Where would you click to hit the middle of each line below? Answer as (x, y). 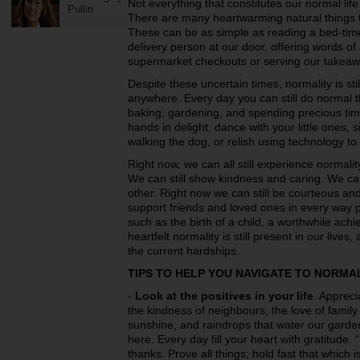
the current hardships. (184, 251)
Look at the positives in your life (224, 296)
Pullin (80, 9)
